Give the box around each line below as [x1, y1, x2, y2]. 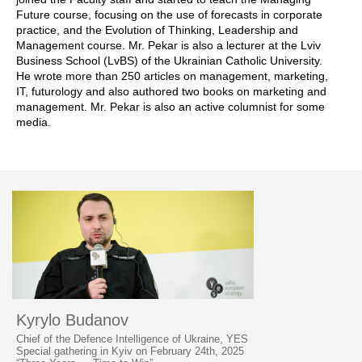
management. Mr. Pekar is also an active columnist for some [16, 100, 325, 113]
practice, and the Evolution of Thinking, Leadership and [16, 23, 298, 36]
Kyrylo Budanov [16, 311, 128, 329]
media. [16, 116, 51, 128]
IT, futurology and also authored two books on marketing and [16, 85, 326, 98]
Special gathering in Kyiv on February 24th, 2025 [16, 345, 244, 357]
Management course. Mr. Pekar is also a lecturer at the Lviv [16, 39, 321, 52]
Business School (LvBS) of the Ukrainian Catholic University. [16, 54, 322, 67]
